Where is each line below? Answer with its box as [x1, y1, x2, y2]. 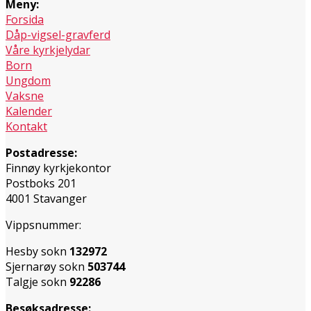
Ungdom [6, 72, 51, 88]
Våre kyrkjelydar [6, 42, 90, 58]
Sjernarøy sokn [6, 258, 87, 274]
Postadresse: [6, 144, 77, 160]
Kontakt [6, 118, 47, 134]
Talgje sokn [6, 274, 69, 289]
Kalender [6, 103, 52, 119]
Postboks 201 [6, 175, 76, 191]
